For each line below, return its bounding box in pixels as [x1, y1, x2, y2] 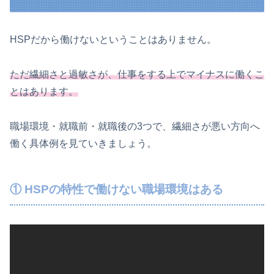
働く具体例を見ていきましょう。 [10, 138, 157, 149]
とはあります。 [10, 86, 78, 97]
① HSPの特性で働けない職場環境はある [10, 183, 223, 196]
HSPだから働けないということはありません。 [10, 34, 217, 45]
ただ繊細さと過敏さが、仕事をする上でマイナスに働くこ [10, 68, 264, 80]
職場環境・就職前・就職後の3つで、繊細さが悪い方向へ [10, 120, 260, 131]
